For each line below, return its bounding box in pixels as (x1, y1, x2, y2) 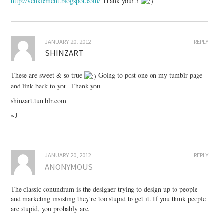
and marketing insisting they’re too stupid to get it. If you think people (11, 194, 206, 204)
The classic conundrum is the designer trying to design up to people (11, 184, 198, 194)
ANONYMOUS (45, 161, 93, 173)
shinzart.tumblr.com (11, 96, 66, 106)
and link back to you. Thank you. (11, 81, 103, 91)
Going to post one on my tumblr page (96, 70, 203, 80)
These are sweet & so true (11, 70, 85, 80)
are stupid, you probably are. (11, 204, 90, 214)
